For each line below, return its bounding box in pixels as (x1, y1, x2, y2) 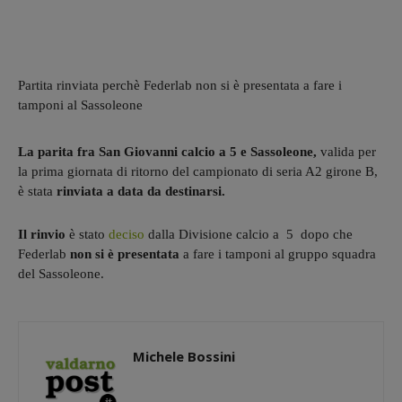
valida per (320, 144, 376, 159)
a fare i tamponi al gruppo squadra (179, 246, 376, 261)
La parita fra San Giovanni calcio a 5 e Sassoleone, (18, 144, 320, 159)
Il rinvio (18, 226, 66, 241)
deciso (109, 226, 144, 241)
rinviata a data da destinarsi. (57, 183, 225, 198)
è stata (18, 183, 57, 198)
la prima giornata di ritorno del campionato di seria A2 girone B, (18, 163, 378, 179)
